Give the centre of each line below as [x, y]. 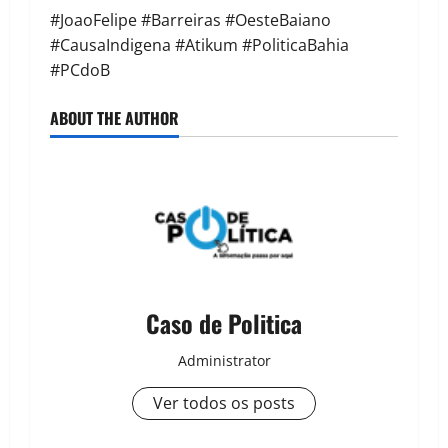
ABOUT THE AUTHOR [114, 117]
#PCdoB [80, 69]
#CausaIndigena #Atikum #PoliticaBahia [199, 44]
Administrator [224, 360]
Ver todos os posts [224, 402]
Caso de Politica [224, 322]
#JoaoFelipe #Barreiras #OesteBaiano [190, 19]
